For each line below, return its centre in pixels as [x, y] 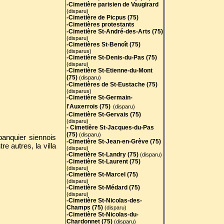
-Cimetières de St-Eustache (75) [112, 84]
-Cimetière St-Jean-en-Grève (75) [113, 141]
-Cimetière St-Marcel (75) [102, 174]
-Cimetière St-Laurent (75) [103, 161]
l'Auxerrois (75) [88, 106]
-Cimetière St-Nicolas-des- [104, 200]
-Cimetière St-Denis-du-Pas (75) [111, 57]
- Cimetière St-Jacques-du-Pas [110, 127]
